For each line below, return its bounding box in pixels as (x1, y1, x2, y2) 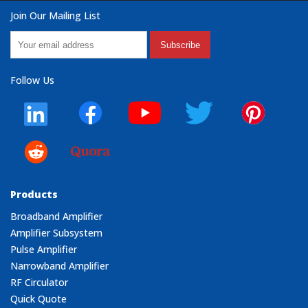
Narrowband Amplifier (10, 259, 109, 273)
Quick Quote (10, 292, 67, 306)
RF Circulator (10, 276, 68, 289)
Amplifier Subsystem (10, 226, 102, 240)
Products (10, 188, 58, 201)
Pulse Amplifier (10, 243, 77, 256)
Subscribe (160, 39, 201, 50)
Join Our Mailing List (10, 9, 100, 23)
